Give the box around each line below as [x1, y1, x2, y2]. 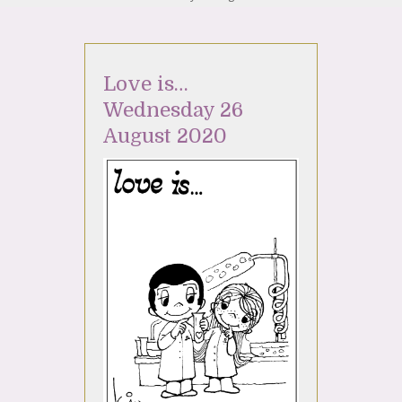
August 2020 [103, 125, 227, 148]
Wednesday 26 [103, 99, 243, 122]
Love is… [103, 73, 188, 96]
